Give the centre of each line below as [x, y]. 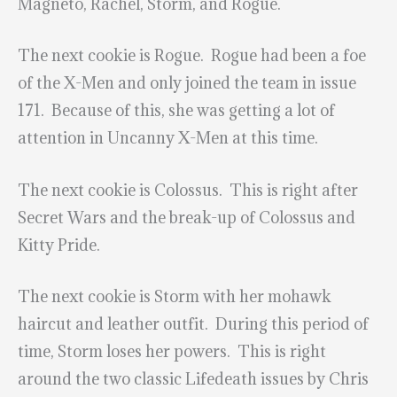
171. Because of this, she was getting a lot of [176, 111]
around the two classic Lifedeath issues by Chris [193, 378]
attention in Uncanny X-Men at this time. [168, 138]
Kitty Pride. [59, 245]
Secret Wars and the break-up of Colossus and [187, 217]
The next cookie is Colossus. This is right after [188, 190]
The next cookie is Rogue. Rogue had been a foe [192, 56]
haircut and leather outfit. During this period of [193, 323]
